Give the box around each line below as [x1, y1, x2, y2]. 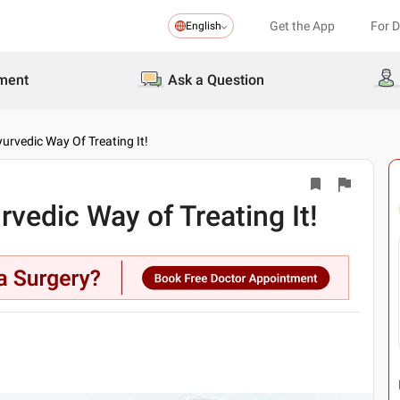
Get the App [270, 19, 335, 33]
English [186, 20, 221, 32]
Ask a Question [168, 71, 264, 88]
